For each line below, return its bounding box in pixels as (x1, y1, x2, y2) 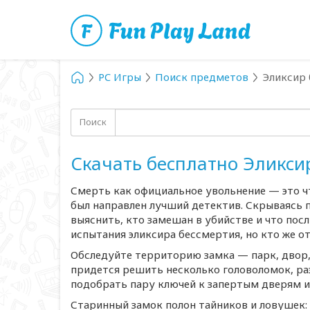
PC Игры (98, 70, 141, 84)
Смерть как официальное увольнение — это (71, 183, 302, 197)
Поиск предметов (155, 70, 248, 84)
